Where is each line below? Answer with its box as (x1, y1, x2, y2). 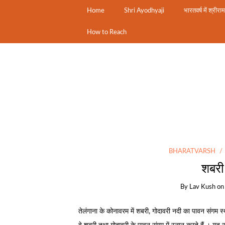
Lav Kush (189, 184, 215, 191)
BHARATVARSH (169, 148, 216, 155)
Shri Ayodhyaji (124, 7, 165, 14)
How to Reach (87, 29, 127, 36)
